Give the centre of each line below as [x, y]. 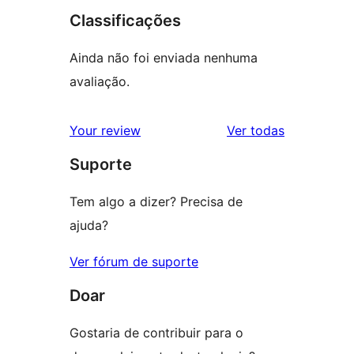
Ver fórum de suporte [134, 261]
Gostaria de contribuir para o [156, 332]
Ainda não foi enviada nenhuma [164, 57]
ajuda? [89, 225]
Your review [105, 130]
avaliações [315, 129]
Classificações [125, 20]
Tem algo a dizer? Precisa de [156, 201]
